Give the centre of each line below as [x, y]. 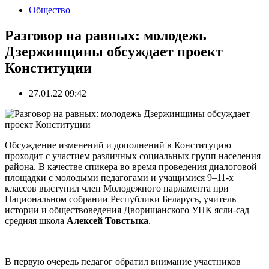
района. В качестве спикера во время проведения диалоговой [131, 166]
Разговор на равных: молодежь [106, 35]
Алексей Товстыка [107, 220]
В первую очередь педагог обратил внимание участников [123, 261]
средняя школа [36, 220]
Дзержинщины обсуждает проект [114, 51]
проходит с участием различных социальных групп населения [133, 156]
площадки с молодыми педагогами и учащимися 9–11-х [119, 177]
